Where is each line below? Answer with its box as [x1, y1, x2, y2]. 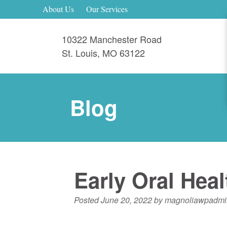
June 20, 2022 [101, 194, 152, 206]
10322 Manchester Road [62, 32, 162, 46]
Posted [74, 194, 101, 206]
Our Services [86, 4, 128, 15]
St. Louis [62, 46, 97, 59]
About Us [43, 4, 74, 15]
